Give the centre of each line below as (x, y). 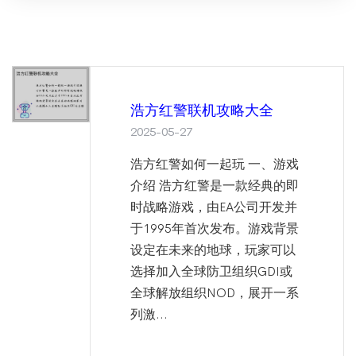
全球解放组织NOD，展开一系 (215, 292)
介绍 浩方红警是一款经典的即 (215, 185)
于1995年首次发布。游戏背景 (215, 228)
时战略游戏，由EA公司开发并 (214, 207)
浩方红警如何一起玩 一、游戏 (215, 164)
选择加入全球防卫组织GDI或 (211, 271)
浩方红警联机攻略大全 (202, 110)
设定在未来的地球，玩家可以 (213, 250)
